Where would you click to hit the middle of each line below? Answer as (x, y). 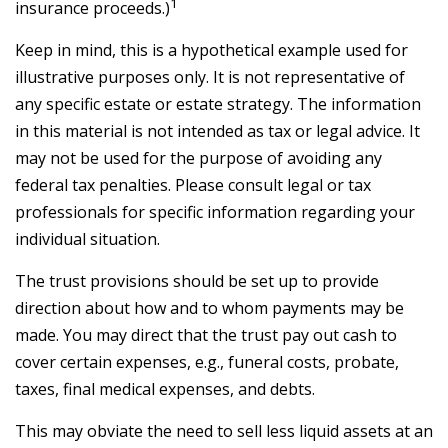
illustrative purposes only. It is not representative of (210, 77)
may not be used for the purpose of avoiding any (198, 158)
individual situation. (87, 239)
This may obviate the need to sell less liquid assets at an (224, 431)
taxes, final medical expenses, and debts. (165, 389)
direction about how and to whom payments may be (209, 308)
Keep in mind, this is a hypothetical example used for (211, 50)
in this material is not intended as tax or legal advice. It (217, 131)
